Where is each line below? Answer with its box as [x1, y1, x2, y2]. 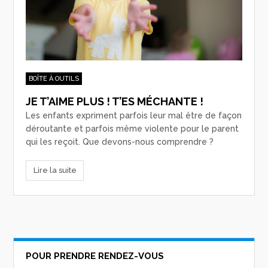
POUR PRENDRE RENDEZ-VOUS [26, 250, 165, 261]
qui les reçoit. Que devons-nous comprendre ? [26, 137, 214, 147]
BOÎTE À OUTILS [29, 75, 80, 83]
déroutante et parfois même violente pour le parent [26, 124, 239, 134]
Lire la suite [33, 166, 77, 175]
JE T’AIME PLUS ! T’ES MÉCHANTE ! [26, 95, 204, 108]
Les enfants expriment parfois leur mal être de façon [26, 111, 242, 121]
